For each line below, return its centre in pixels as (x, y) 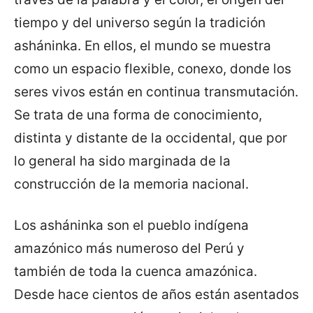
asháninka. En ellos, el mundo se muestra (143, 46)
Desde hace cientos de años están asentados (156, 295)
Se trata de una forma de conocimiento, (138, 115)
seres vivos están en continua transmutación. (156, 92)
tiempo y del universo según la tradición (140, 23)
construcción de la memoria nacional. (131, 184)
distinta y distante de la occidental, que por (151, 138)
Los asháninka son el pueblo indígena (131, 226)
